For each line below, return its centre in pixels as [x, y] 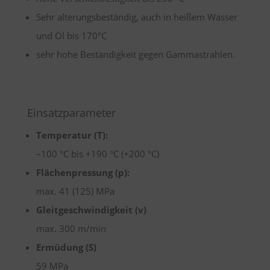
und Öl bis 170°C [71, 36]
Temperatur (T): [72, 135]
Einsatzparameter [71, 113]
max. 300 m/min [71, 228]
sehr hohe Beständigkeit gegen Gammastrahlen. [135, 54]
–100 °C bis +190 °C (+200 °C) [97, 154]
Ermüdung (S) [66, 247]
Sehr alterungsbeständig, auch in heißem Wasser [137, 17]
